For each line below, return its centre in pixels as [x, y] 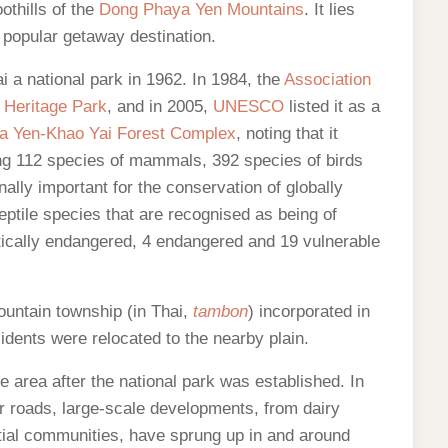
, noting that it [287, 133]
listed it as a [332, 106]
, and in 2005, [160, 106]
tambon [220, 311]
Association [327, 79]
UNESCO [248, 106]
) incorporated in [309, 311]
